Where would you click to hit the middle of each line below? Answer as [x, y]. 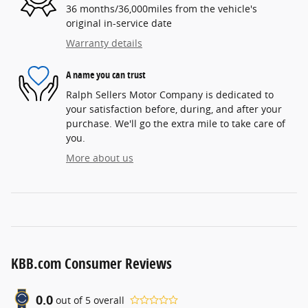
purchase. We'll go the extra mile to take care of [176, 124]
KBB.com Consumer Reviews [91, 264]
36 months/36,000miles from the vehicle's [162, 9]
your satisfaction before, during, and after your [174, 109]
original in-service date [119, 23]
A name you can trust [106, 74]
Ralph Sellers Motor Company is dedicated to [170, 95]
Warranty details [104, 43]
